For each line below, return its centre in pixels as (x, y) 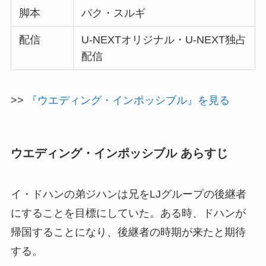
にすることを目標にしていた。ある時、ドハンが (128, 213)
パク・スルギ (114, 13)
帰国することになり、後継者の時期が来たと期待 (128, 232)
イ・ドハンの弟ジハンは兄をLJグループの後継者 (128, 194)
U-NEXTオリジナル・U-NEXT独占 (164, 39)
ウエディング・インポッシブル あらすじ (119, 153)
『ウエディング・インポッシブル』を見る (128, 101)
